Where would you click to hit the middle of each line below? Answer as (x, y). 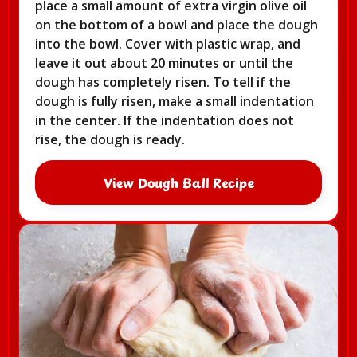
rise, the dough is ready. (110, 139)
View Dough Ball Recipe (178, 183)
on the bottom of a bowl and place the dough (177, 24)
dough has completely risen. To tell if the (163, 82)
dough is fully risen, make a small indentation (175, 101)
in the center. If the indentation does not (165, 120)
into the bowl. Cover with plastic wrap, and (168, 43)
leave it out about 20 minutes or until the (164, 63)
